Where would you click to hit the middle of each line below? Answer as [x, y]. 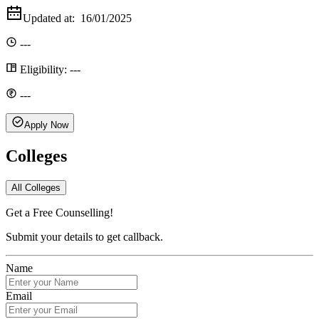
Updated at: [52, 18]
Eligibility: [42, 69]
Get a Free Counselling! [59, 212]
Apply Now [46, 125]
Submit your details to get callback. [84, 236]
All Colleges [36, 187]
